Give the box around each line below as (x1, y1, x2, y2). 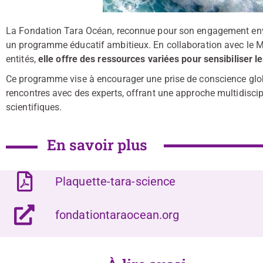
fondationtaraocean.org (55, 208, 180, 222)
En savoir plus (46, 135, 148, 154)
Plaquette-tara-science (55, 174, 176, 188)
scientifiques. (6, 102, 62, 113)
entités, (6, 53, 38, 65)
